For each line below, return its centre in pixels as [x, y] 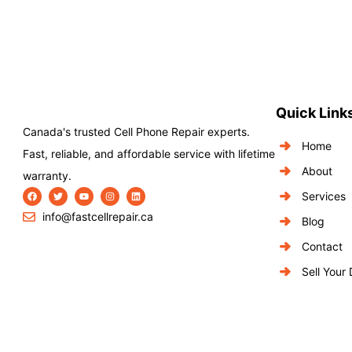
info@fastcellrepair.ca [98, 216]
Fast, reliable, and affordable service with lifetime [149, 154]
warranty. [47, 176]
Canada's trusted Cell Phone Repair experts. [136, 132]
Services [324, 196]
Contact [322, 246]
